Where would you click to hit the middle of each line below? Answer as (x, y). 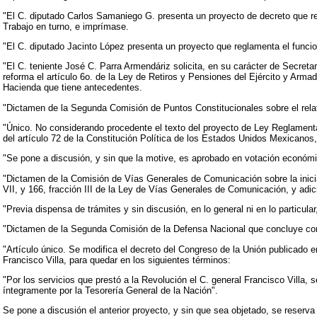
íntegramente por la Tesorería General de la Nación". (110, 291)
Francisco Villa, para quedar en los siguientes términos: (117, 260)
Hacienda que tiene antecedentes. (73, 88)
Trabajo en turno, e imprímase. (66, 26)
